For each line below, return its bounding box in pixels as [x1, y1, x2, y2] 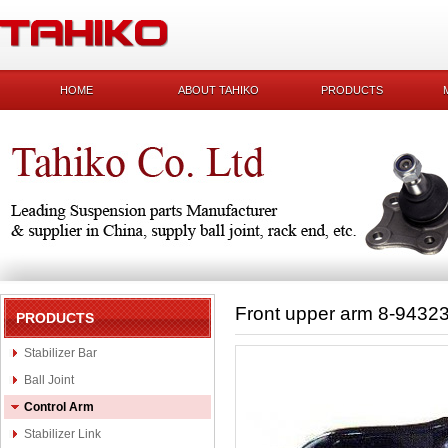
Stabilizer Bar [24, 346, 97, 360]
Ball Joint [24, 373, 74, 387]
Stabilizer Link [24, 427, 101, 441]
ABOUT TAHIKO [178, 84, 259, 96]
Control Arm [24, 400, 94, 414]
